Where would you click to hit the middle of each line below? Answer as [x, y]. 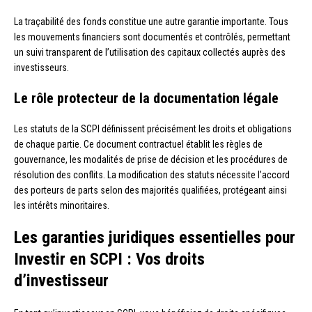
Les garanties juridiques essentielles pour [155, 237]
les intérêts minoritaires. [62, 205]
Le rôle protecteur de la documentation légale [146, 98]
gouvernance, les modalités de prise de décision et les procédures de [151, 159]
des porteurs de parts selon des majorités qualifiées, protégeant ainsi [150, 190]
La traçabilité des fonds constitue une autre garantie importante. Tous [151, 21]
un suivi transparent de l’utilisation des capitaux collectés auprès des [150, 52]
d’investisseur [61, 280]
